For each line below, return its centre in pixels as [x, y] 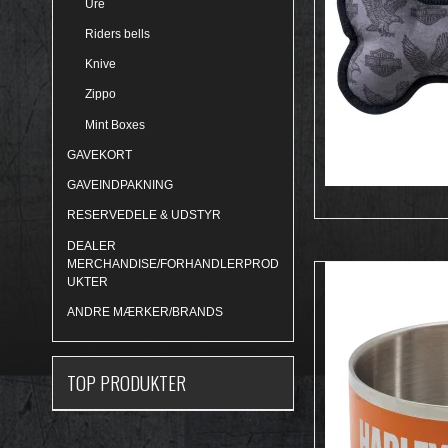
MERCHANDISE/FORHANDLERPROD [173, 263]
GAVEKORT [99, 154]
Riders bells [117, 33]
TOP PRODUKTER [126, 383]
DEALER [91, 245]
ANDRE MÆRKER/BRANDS [145, 311]
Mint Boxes [114, 124]
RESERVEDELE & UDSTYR [144, 215]
